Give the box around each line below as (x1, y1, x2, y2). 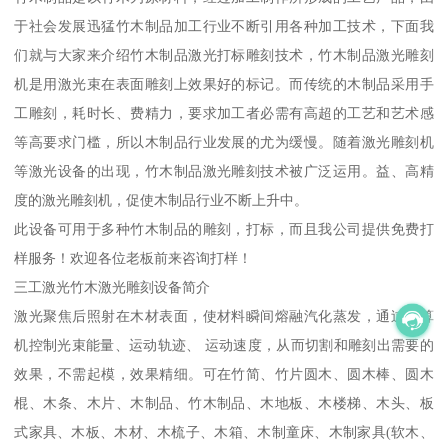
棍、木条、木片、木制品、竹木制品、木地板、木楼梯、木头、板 (14, 395, 434, 412)
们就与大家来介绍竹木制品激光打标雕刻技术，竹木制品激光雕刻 (14, 47, 434, 64)
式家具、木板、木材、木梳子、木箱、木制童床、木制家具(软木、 (14, 424, 434, 441)
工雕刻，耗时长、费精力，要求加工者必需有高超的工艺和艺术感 (14, 105, 434, 122)
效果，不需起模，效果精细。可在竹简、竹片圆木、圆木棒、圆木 (14, 366, 434, 383)
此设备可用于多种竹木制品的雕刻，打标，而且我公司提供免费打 (14, 221, 434, 238)
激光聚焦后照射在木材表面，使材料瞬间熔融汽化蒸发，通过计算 (14, 308, 434, 325)
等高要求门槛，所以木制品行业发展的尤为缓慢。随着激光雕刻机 (14, 134, 434, 151)
